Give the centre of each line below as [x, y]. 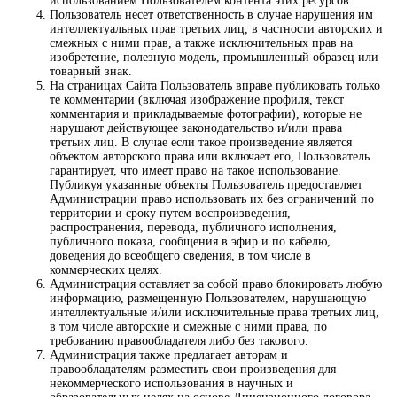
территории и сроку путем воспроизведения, [170, 214]
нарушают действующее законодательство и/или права [196, 128]
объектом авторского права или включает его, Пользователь [210, 157]
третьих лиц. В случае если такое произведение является [201, 143]
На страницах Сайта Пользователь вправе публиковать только [215, 86]
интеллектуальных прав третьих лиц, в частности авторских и [216, 29]
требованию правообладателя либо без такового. [179, 341]
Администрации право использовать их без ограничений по [212, 199]
